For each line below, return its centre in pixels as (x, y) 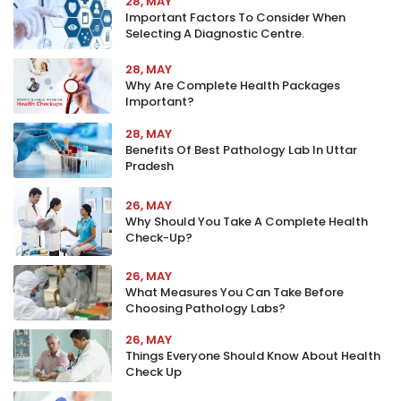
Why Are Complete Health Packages (233, 85)
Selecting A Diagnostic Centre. (215, 34)
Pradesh (149, 166)
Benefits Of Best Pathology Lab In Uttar (241, 150)
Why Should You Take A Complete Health (247, 222)
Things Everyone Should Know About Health (253, 356)
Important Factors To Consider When (235, 17)
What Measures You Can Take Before (235, 292)
